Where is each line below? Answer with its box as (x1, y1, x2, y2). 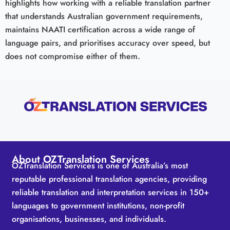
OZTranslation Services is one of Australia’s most (12, 159, 188, 171)
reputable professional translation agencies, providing (12, 172, 207, 185)
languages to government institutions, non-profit (12, 199, 185, 212)
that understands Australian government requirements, (5, 10, 203, 23)
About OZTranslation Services (12, 151, 150, 167)
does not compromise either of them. (5, 50, 140, 63)
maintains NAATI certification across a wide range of (5, 24, 195, 36)
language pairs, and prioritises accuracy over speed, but (5, 37, 210, 49)
